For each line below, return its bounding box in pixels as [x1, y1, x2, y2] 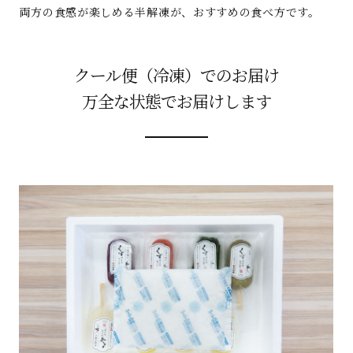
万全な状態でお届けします [82, 88, 271, 113]
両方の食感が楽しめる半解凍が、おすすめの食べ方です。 [19, 3, 320, 20]
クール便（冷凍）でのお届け [74, 62, 279, 87]
